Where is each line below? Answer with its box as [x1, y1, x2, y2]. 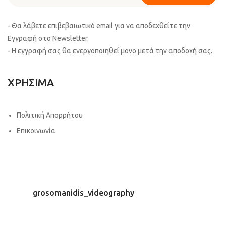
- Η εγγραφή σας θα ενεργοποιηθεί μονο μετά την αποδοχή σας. [8, 47, 212, 55]
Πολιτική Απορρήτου [16, 111, 83, 120]
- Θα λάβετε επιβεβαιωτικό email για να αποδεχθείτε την [8, 22, 190, 30]
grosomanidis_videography [33, 188, 134, 198]
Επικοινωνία [16, 127, 55, 135]
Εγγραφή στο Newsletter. [8, 34, 89, 43]
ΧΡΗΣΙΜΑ [8, 76, 54, 89]
